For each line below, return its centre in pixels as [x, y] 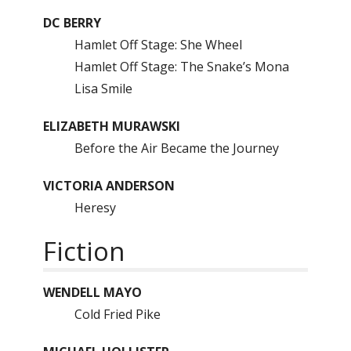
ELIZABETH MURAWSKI [112, 126]
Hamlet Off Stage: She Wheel [161, 45]
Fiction [84, 251]
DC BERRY [72, 23]
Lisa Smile [103, 89]
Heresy [95, 208]
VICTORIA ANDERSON [109, 186]
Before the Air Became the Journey [177, 148]
